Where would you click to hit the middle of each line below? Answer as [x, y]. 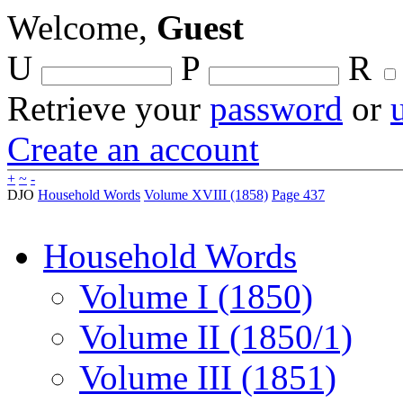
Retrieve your [108, 108]
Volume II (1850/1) [216, 337]
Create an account [133, 149]
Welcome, [82, 27]
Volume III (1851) [208, 377]
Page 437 [298, 195]
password [276, 108]
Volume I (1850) [196, 296]
